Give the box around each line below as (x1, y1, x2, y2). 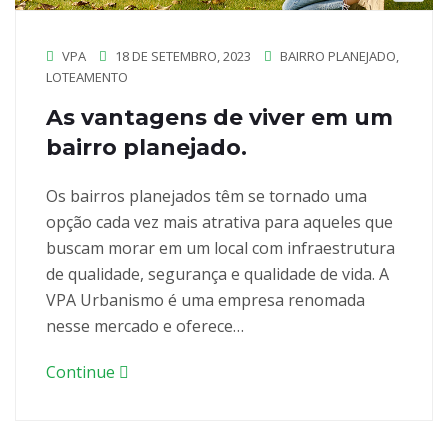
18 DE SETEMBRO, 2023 (112, 47, 251, 66)
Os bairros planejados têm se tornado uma (46, 185, 367, 208)
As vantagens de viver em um (46, 104, 393, 132)
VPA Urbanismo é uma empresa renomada (46, 289, 365, 312)
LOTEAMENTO (46, 68, 128, 87)
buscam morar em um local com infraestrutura (46, 237, 395, 260)
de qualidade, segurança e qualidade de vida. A (46, 263, 389, 286)
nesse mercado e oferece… (46, 315, 244, 338)
